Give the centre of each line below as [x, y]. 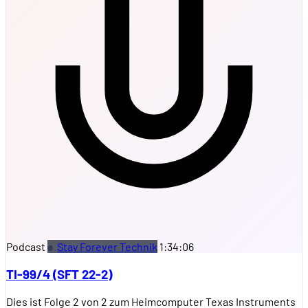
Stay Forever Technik [107, 247]
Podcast [26, 247]
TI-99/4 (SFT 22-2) [59, 274]
